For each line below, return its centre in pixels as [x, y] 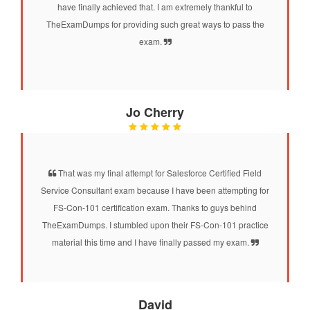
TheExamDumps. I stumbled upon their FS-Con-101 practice [155, 224]
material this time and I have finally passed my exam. [151, 241]
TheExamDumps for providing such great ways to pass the [155, 24]
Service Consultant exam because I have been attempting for [155, 190]
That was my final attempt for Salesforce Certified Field [159, 172]
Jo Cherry [155, 112]
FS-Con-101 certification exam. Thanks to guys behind [155, 207]
